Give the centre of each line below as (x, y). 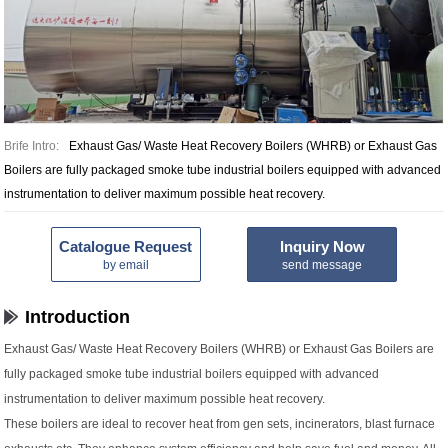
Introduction (78, 317)
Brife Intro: (32, 146)
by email (125, 264)
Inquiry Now (322, 246)
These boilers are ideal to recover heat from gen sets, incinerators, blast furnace (220, 424)
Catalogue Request (126, 246)
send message (322, 264)
